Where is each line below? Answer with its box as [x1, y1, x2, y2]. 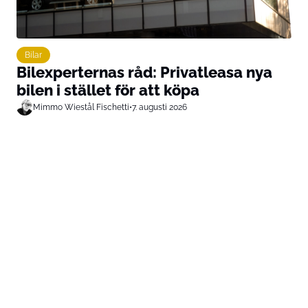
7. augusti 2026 [132, 101, 187, 112]
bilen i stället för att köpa [16, 80, 199, 99]
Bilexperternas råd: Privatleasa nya [16, 63, 272, 81]
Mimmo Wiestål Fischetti [33, 101, 129, 112]
